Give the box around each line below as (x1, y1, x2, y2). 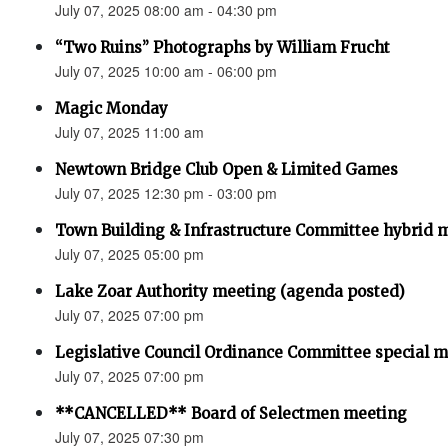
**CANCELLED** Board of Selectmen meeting (55, 404, 407, 423)
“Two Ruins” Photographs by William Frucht (55, 38, 390, 57)
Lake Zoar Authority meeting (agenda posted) (55, 282, 405, 301)
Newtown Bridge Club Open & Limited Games (55, 160, 398, 179)
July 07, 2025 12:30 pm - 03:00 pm (55, 183, 277, 203)
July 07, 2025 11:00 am (55, 122, 204, 142)
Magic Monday (55, 99, 168, 118)
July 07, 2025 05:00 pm (55, 244, 204, 264)
